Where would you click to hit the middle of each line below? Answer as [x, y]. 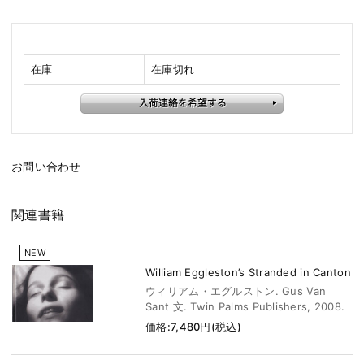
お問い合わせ [46, 167]
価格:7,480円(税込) [193, 327]
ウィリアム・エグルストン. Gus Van [236, 291]
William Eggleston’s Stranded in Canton [248, 273]
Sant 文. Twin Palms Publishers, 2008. [245, 307]
